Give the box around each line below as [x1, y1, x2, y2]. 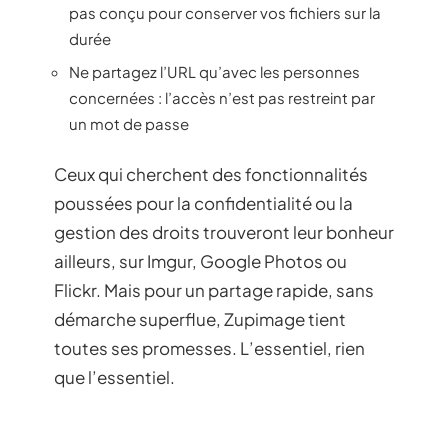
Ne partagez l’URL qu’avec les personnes [69, 62, 360, 82]
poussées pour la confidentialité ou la [54, 191, 353, 214]
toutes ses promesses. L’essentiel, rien [54, 336, 365, 359]
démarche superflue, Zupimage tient [54, 307, 346, 330]
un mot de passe [69, 114, 189, 134]
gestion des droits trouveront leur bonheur [54, 220, 394, 243]
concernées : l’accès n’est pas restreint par [69, 88, 375, 108]
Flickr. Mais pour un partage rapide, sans [54, 278, 374, 301]
